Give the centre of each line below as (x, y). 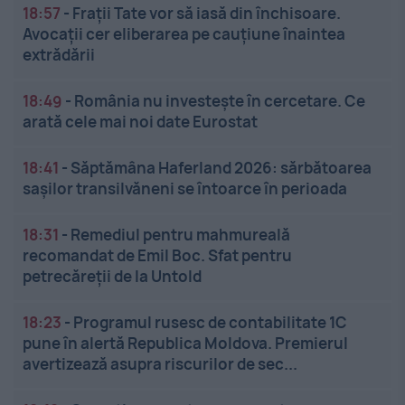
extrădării (59, 55)
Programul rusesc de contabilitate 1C (210, 323)
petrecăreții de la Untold (112, 277)
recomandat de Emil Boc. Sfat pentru (157, 256)
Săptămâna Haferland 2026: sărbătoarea (221, 168)
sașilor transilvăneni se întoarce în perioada (185, 189)
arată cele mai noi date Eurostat (140, 122)
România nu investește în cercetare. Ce (220, 101)
